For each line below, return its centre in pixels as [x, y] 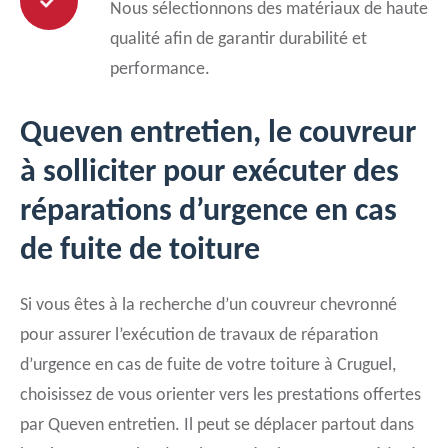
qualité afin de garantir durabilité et [238, 39]
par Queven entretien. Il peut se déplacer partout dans [217, 425]
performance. [160, 69]
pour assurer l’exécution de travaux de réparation [199, 335]
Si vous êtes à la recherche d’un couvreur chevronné [208, 305]
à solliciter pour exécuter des [209, 173]
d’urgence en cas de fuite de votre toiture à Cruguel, [208, 365]
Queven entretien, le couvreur [218, 134]
